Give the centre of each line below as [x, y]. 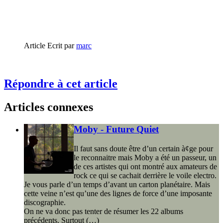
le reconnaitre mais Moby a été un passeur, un [145, 157]
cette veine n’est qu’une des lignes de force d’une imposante [118, 193]
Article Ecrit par [50, 46]
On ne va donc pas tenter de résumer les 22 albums [104, 211]
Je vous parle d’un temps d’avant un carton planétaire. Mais [117, 184]
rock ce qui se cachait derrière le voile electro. [145, 175]
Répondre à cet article [61, 84]
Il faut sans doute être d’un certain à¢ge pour [143, 148]
